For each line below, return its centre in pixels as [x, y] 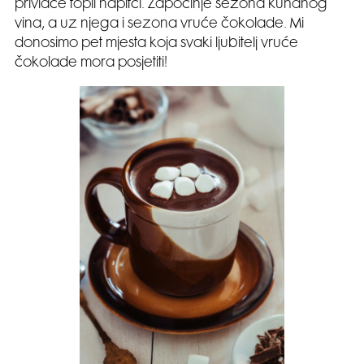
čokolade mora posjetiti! [91, 63]
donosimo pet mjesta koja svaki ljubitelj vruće [156, 43]
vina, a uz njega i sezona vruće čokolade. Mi [159, 24]
